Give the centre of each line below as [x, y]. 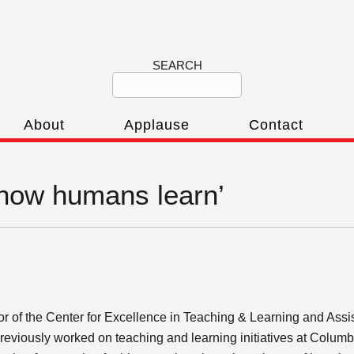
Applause [157, 125]
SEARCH [177, 65]
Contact [276, 125]
